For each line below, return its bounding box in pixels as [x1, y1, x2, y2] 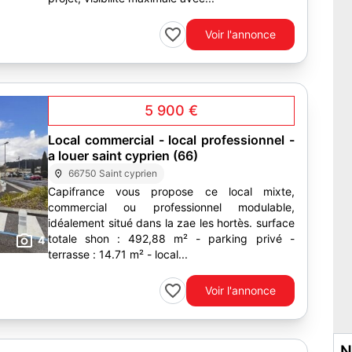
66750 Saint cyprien [68, 167, 158, 179]
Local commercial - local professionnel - [48, 132, 295, 148]
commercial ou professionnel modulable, [48, 200, 295, 214]
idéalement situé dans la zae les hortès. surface [48, 216, 256, 229]
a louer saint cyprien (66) [48, 148, 198, 163]
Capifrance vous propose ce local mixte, [48, 185, 295, 198]
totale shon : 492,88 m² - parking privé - [48, 232, 196, 245]
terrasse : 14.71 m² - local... [147, 247, 188, 261]
